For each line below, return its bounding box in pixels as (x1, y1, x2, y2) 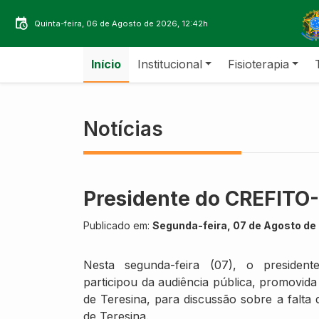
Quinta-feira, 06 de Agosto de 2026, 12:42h (34, 18, 208, 28)
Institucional (137, 56, 202, 71)
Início (91, 56, 122, 71)
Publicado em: (83, 219, 152, 231)
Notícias (83, 116, 163, 141)
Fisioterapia (227, 56, 289, 71)
